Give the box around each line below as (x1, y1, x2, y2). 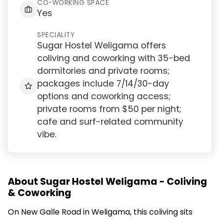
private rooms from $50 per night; (37, 103, 181, 115)
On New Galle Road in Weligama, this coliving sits (8, 206, 193, 218)
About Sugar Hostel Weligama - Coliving (8, 175, 207, 188)
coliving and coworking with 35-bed (37, 52, 190, 64)
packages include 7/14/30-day (37, 78, 169, 89)
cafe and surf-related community (37, 116, 183, 128)
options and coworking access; (37, 90, 171, 102)
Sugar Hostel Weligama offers (37, 40, 166, 51)
